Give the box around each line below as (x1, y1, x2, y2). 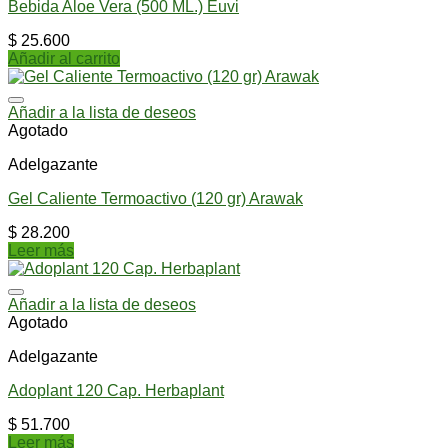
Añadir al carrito (8, 49, 120, 67)
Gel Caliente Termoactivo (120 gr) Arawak (8, 189, 303, 207)
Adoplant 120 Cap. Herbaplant (8, 381, 224, 399)
